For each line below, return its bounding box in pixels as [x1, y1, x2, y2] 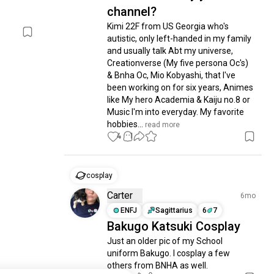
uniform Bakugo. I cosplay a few [107, 248, 231, 258]
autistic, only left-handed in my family [107, 34, 252, 43]
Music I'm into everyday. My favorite [107, 107, 245, 117]
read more [143, 120, 180, 129]
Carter [107, 190, 133, 201]
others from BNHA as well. [107, 261, 209, 270]
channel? [107, 4, 157, 19]
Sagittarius [155, 206, 193, 215]
